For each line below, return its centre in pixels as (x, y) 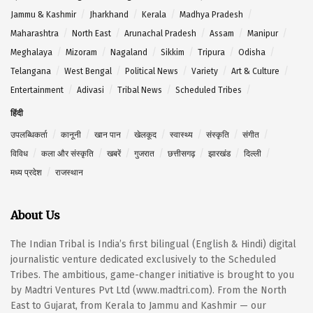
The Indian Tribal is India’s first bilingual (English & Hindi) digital (153, 245)
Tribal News (140, 90)
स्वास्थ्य (181, 135)
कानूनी (71, 135)
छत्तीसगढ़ (181, 154)
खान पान (108, 135)
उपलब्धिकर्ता (29, 135)
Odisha (252, 53)
